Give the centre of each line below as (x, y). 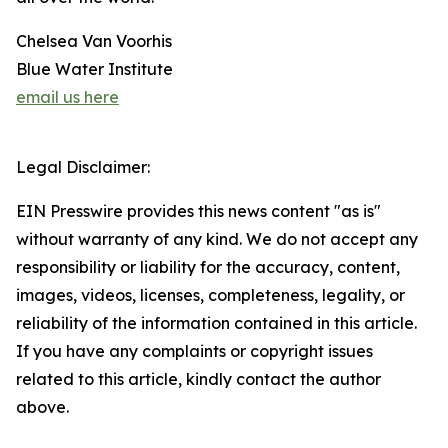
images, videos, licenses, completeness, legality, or (210, 295)
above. (42, 407)
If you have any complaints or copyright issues (194, 351)
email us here (67, 97)
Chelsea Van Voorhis (94, 41)
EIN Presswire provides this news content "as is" (198, 211)
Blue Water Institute (94, 69)
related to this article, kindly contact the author (198, 379)
